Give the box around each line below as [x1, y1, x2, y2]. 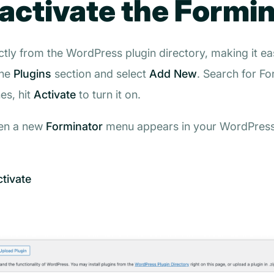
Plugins [13, 67, 51, 80]
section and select [51, 67, 149, 80]
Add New [149, 67, 197, 80]
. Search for [197, 67, 259, 80]
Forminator [46, 119, 103, 133]
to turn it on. [76, 87, 141, 101]
